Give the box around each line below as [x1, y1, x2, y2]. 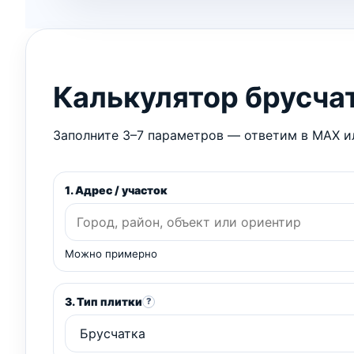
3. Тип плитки [65, 295, 142, 309]
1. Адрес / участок [65, 183, 168, 198]
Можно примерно [65, 247, 157, 261]
